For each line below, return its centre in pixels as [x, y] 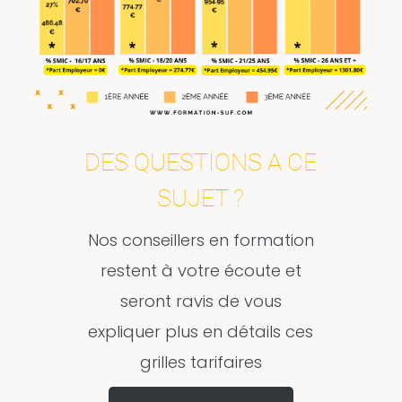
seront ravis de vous [201, 301]
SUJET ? [201, 198]
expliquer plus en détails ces [201, 331]
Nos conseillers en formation [201, 240]
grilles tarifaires [201, 362]
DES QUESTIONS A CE [201, 162]
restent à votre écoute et [201, 270]
